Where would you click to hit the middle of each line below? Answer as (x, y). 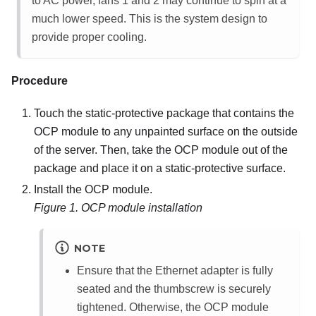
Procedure (39, 80)
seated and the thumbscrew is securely (174, 289)
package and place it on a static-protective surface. (160, 168)
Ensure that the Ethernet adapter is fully (175, 271)
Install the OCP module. (93, 189)
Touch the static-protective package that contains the (164, 113)
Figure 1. (57, 207)
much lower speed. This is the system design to (150, 18)
